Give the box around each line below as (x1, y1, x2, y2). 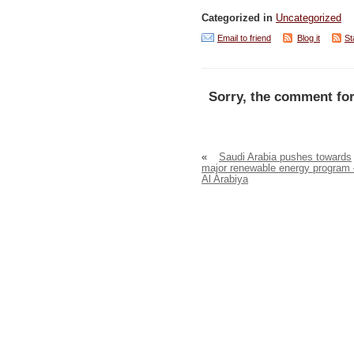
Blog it (297, 33, 320, 43)
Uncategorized (276, 13, 341, 24)
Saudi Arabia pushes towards (219, 152, 352, 164)
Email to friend (217, 33, 271, 43)
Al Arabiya (201, 174, 248, 186)
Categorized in (201, 13, 276, 24)
